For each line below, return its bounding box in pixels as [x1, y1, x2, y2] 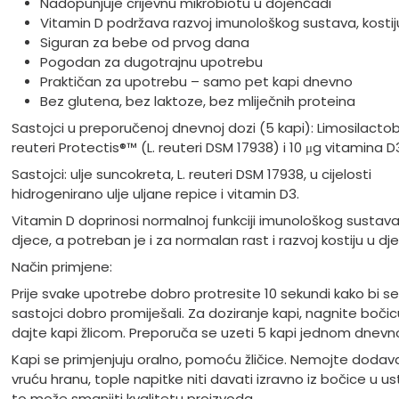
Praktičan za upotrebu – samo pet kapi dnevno [39, 71, 353, 91]
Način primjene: [11, 256, 112, 276]
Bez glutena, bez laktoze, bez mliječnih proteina [39, 91, 355, 110]
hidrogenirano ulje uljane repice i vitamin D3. [11, 183, 299, 203]
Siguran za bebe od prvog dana [39, 32, 253, 52]
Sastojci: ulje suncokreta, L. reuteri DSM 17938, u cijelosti [11, 164, 371, 183]
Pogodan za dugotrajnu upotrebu [39, 52, 263, 71]
